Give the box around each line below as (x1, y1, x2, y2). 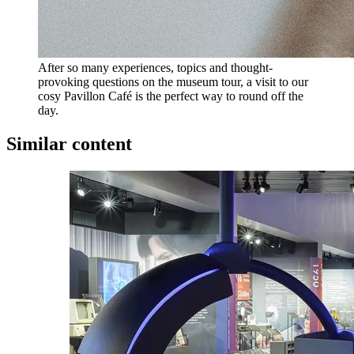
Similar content (6, 133, 132, 154)
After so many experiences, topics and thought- (38, 60, 273, 74)
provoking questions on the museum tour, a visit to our (38, 74, 308, 88)
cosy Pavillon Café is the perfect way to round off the (38, 88, 303, 103)
